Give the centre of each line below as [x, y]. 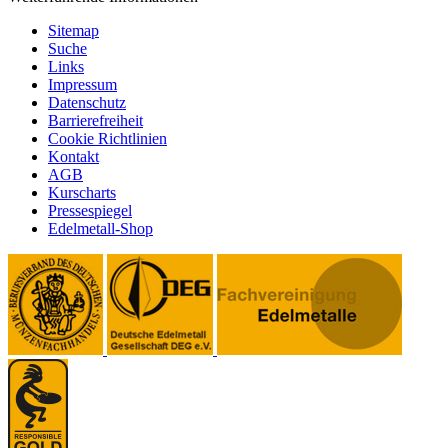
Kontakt [73, 156]
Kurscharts [82, 192]
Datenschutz [87, 102]
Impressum [82, 84]
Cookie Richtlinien [107, 138]
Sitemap [73, 30]
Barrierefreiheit [95, 120]
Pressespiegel [90, 210]
